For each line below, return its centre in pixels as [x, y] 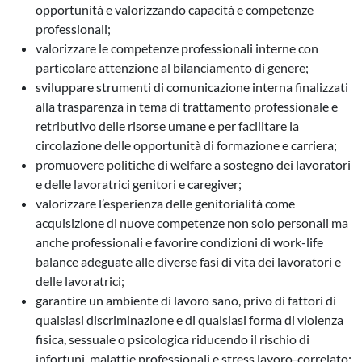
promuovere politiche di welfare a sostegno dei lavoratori [193, 164]
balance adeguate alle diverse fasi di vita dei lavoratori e [188, 261]
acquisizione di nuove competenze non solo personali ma [192, 222]
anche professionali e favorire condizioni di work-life [179, 242]
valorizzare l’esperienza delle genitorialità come [165, 203]
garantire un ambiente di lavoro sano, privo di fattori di [186, 300]
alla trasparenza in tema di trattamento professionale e [187, 106]
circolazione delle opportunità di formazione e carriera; [186, 145]
